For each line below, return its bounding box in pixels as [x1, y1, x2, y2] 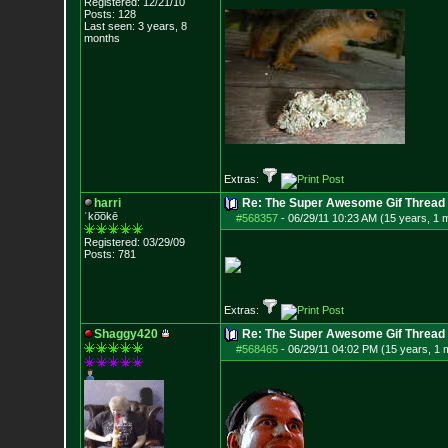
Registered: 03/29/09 [83, 236, 185, 248]
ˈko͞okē [83, 210, 118, 222]
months [83, 32, 120, 44]
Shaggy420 [93, 327, 158, 341]
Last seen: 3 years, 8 [83, 20, 187, 32]
